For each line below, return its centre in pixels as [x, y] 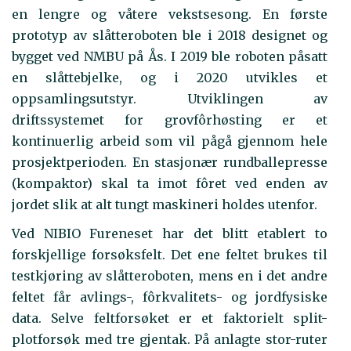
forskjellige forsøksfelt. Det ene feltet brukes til [170, 254]
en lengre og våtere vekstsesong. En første [170, 14]
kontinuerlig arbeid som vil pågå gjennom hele [170, 141]
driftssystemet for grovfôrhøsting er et [170, 120]
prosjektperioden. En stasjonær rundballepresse [170, 163]
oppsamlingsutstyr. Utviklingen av [170, 99]
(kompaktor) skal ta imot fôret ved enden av [170, 184]
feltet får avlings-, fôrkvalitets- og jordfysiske [170, 297]
